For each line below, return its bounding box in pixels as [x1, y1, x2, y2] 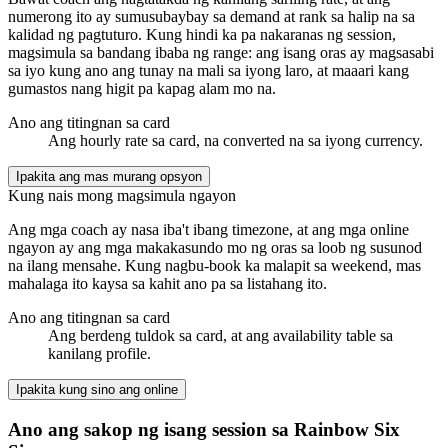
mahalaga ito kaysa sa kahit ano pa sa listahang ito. [8, 274, 327, 292]
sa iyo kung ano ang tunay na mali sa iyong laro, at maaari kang [8, 61, 409, 79]
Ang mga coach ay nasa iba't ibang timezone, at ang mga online [8, 220, 409, 238]
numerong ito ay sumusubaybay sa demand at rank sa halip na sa [8, 7, 415, 25]
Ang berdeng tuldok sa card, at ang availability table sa [48, 326, 393, 344]
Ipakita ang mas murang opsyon [16, 168, 202, 184]
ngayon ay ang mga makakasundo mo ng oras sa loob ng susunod [8, 238, 422, 256]
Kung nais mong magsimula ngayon [8, 186, 236, 204]
